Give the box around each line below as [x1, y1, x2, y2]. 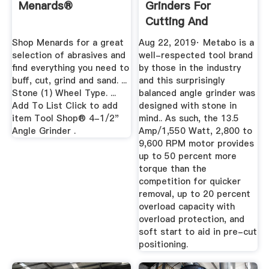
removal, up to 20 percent [139, 187, 251, 200]
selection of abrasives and [11, 49, 125, 61]
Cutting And [145, 14, 208, 29]
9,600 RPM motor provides [139, 137, 255, 150]
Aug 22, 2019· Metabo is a [139, 36, 255, 49]
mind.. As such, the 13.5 [139, 112, 240, 124]
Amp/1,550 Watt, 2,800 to [139, 124, 253, 137]
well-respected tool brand [139, 49, 253, 61]
